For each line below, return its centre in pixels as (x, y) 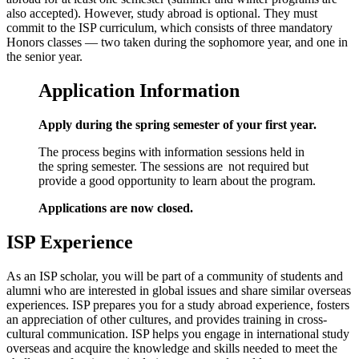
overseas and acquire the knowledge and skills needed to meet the (172, 348)
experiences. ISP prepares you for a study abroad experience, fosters (178, 305)
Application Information (141, 91)
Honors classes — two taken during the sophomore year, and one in (177, 42)
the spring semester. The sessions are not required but (173, 166)
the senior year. (44, 57)
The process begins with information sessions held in (171, 151)
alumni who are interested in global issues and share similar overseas (179, 290)
